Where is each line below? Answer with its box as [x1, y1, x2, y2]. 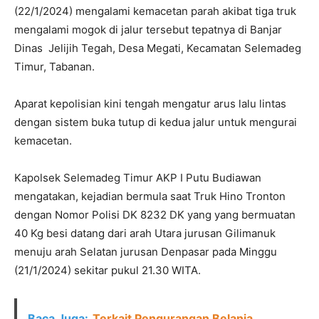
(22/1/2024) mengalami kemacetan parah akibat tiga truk [14, 4, 296, 18]
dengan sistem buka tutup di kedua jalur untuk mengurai [14, 115, 297, 129]
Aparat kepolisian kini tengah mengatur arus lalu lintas [14, 97, 286, 110]
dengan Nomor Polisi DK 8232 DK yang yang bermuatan [14, 208, 296, 221]
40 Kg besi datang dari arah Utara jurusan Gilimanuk [14, 226, 276, 240]
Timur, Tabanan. [14, 60, 95, 73]
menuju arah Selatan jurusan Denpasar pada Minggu [14, 245, 277, 258]
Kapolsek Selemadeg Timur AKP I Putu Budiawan [14, 171, 261, 184]
